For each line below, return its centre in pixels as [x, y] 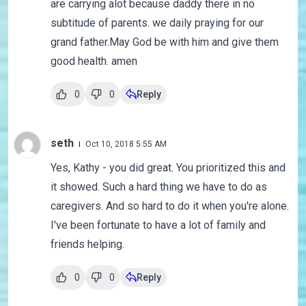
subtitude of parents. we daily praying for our [157, 23]
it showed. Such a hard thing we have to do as [158, 187]
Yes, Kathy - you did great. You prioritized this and [168, 168]
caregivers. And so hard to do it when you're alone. [169, 206]
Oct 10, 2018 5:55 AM [126, 144]
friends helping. [87, 245]
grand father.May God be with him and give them [164, 42]
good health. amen [94, 61]
